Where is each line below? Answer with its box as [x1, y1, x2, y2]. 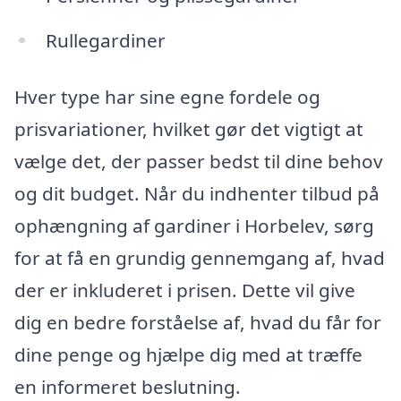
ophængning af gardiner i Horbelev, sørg [14, 213, 374, 239]
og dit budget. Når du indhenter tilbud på [14, 181, 380, 207]
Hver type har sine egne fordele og [14, 84, 320, 110]
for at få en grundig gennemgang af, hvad [14, 245, 385, 271]
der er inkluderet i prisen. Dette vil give [14, 277, 355, 303]
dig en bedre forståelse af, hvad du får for [14, 310, 381, 336]
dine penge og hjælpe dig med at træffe [14, 342, 363, 368]
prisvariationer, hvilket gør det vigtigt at [14, 116, 363, 142]
